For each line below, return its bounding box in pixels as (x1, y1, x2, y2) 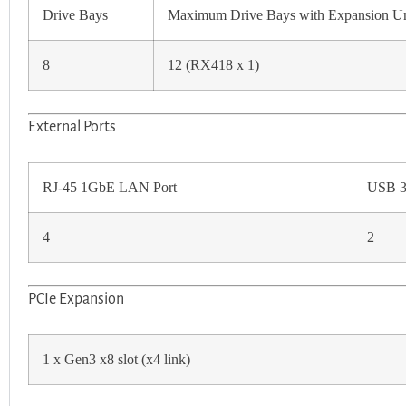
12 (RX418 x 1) (168, 56, 259, 73)
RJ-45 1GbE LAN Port (43, 179, 177, 196)
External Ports (28, 118, 116, 135)
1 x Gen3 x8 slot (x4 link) (43, 351, 190, 368)
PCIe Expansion (28, 290, 124, 307)
